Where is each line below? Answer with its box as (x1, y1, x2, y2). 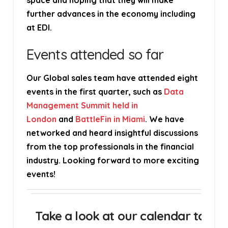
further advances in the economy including (26, 9, 195, 19)
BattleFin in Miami (75, 113, 145, 124)
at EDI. (26, 22, 52, 33)
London (26, 113, 56, 124)
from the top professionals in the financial (26, 141, 194, 152)
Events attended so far (26, 46, 163, 64)
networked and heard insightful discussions (26, 127, 198, 138)
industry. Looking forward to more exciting (26, 155, 199, 165)
